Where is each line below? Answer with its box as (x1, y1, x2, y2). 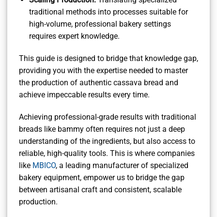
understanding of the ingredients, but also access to (19, 136, 195, 146)
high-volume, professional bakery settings (29, 19, 171, 29)
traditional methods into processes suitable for (29, 7, 188, 17)
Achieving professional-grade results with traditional (19, 112, 196, 122)
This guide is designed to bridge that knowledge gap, (19, 54, 198, 63)
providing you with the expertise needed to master (19, 66, 188, 76)
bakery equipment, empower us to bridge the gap (19, 172, 185, 182)
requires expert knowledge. (29, 31, 120, 41)
